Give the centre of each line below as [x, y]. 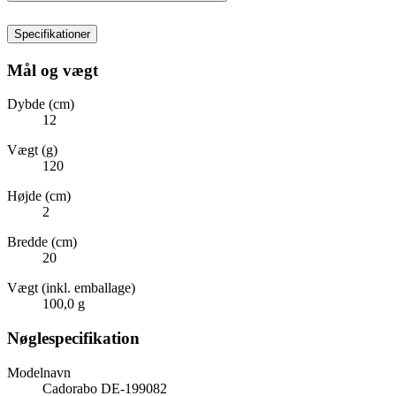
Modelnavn [39, 372]
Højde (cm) [39, 196]
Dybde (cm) [41, 104]
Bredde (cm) [42, 242]
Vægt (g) [32, 150]
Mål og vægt [53, 70]
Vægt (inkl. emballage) [71, 288]
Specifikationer [52, 34]
